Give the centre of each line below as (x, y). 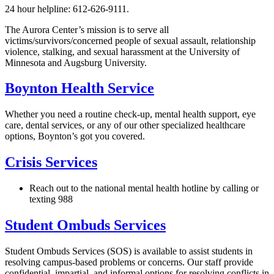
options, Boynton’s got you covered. (76, 136)
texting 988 (51, 199)
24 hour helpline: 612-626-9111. (67, 9)
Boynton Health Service (80, 88)
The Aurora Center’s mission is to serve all (87, 29)
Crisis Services (51, 162)
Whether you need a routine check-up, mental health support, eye (130, 114)
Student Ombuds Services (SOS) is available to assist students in (129, 251)
